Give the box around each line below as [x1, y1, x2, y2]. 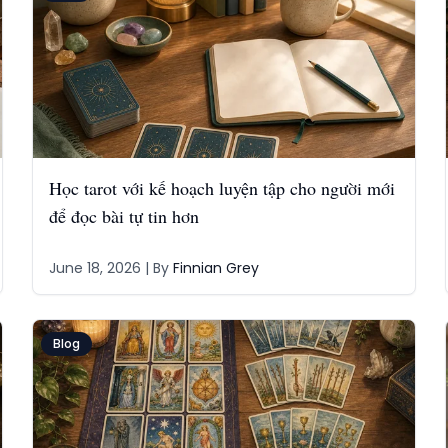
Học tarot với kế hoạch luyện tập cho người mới [48, 176, 395, 200]
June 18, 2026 [48, 258, 141, 278]
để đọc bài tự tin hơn [48, 204, 199, 228]
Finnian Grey [172, 258, 259, 278]
